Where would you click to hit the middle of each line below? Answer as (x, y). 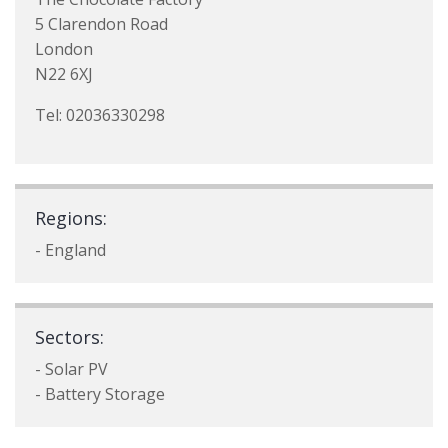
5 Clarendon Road (101, 24)
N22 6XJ (64, 74)
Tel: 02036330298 (100, 115)
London (64, 49)
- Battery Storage (100, 394)
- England (70, 250)
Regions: (71, 218)
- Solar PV (71, 369)
